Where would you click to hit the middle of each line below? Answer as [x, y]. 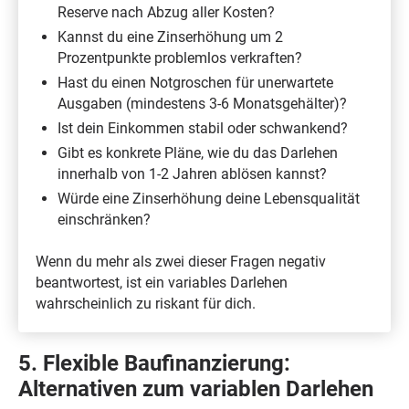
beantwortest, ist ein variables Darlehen [162, 283]
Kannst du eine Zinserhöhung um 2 [170, 37]
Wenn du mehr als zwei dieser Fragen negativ [181, 262]
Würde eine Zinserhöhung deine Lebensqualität [208, 198]
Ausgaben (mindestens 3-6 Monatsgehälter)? [202, 103]
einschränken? [104, 219]
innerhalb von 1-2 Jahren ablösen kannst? [192, 173]
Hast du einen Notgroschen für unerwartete [195, 82]
